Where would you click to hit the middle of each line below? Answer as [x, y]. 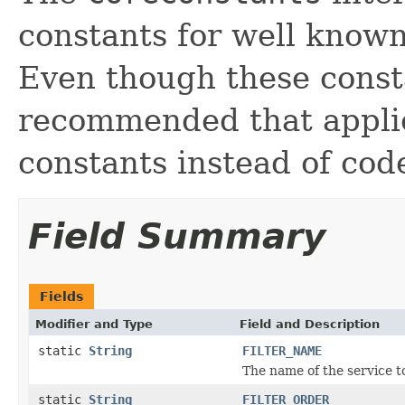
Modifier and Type [94, 324]
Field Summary [177, 236]
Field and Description [310, 324]
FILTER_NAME [282, 350]
